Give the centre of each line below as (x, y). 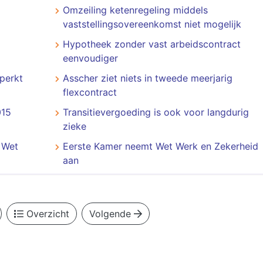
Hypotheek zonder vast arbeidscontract (151, 44)
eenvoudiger (90, 58)
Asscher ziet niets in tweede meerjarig (147, 78)
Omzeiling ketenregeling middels (135, 10)
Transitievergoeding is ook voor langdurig (156, 112)
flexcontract (90, 92)
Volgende (111, 214)
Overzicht (46, 214)
